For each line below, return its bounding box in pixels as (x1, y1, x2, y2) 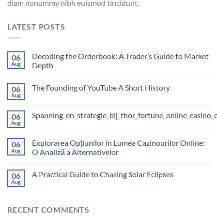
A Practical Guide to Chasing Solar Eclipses (32, 170, 173, 179)
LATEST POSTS (7, 21, 65, 31)
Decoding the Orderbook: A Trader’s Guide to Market (32, 51, 209, 61)
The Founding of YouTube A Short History (32, 83, 170, 93)
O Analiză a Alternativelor (32, 147, 119, 157)
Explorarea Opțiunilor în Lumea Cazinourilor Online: (32, 138, 205, 148)
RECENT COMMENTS (7, 205, 90, 215)
